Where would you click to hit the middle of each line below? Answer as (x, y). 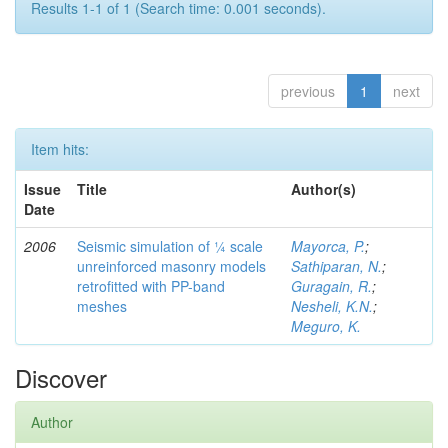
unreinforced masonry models (171, 266)
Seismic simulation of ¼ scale (170, 246)
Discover (61, 378)
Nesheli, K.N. (332, 306)
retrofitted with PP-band (151, 286)
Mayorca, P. (328, 246)
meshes (102, 306)
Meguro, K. (326, 326)
